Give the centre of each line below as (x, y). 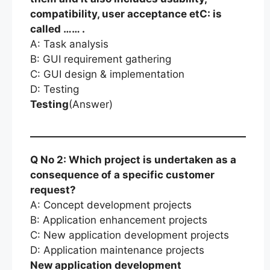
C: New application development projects (130, 235)
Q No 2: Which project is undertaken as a (133, 160)
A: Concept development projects (111, 205)
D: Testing (55, 89)
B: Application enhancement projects (119, 220)
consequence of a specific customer (122, 175)
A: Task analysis (69, 44)
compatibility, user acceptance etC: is (126, 14)
